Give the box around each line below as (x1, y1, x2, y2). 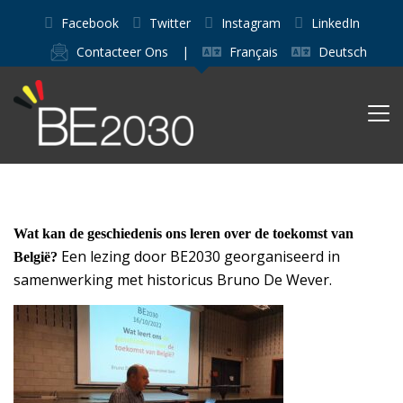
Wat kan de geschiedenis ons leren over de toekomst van (13, 226, 354, 241)
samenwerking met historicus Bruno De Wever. (13, 270, 332, 290)
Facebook (60, 14, 119, 31)
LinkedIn (310, 14, 360, 31)
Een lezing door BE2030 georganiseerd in (61, 246, 340, 266)
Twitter (148, 14, 191, 31)
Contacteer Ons (76, 43, 168, 60)
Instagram (220, 14, 281, 31)
